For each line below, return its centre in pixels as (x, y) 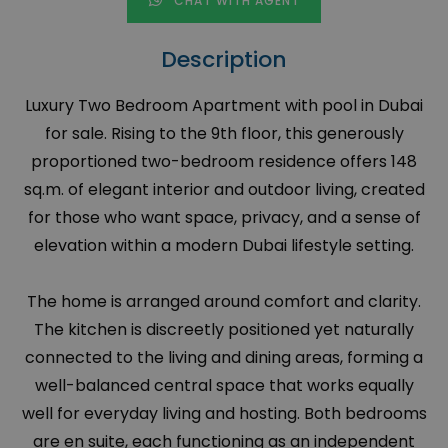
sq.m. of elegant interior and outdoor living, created (224, 190)
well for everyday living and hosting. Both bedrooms (224, 414)
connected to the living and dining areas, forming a (224, 358)
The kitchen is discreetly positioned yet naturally (224, 330)
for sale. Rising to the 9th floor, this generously (224, 134)
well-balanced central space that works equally (224, 386)
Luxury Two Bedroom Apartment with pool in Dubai (224, 106)
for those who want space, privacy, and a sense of (224, 218)
